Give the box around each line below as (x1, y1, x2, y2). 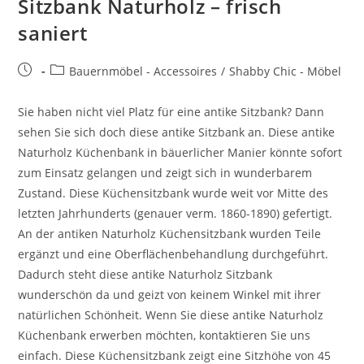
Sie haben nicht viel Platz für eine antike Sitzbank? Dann (18, 103, 325, 119)
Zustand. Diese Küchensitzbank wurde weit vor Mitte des (18, 184, 329, 201)
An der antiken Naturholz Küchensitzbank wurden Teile (18, 225, 322, 241)
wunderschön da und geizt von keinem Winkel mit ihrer (18, 286, 322, 302)
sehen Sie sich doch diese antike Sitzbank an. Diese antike (18, 123, 336, 140)
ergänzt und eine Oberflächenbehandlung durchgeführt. (18, 245, 329, 262)
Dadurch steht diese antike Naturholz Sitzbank (18, 266, 273, 282)
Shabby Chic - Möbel (229, 63, 342, 79)
